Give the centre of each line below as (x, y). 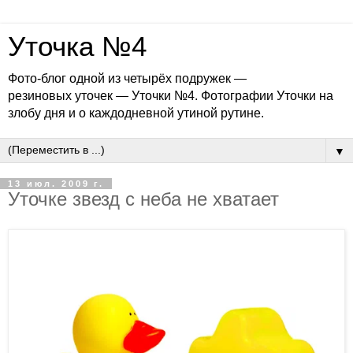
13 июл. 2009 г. (56, 184)
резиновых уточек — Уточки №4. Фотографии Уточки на (171, 96)
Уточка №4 (77, 46)
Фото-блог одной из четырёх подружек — (127, 78)
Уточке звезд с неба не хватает (143, 199)
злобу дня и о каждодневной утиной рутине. (136, 113)
